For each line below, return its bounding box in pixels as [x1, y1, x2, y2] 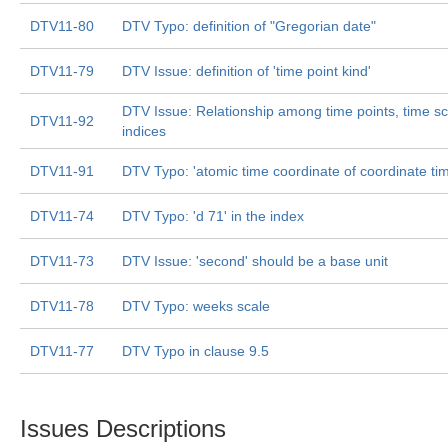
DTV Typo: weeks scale [122, 298, 270, 314]
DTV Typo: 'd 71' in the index [122, 208, 304, 224]
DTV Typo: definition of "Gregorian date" [122, 18, 376, 34]
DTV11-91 [30, 163, 94, 179]
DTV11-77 [30, 343, 94, 359]
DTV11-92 [30, 113, 94, 129]
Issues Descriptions [20, 415, 226, 442]
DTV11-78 [30, 298, 94, 314]
